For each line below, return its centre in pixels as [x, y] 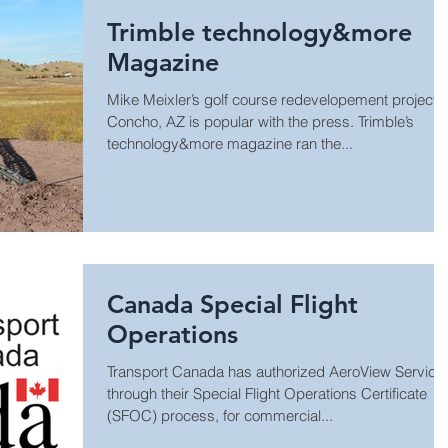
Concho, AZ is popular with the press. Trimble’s [232, 122]
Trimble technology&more [259, 32]
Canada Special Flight [232, 303]
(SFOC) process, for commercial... [220, 415]
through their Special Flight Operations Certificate [267, 393]
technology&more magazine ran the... [230, 144]
